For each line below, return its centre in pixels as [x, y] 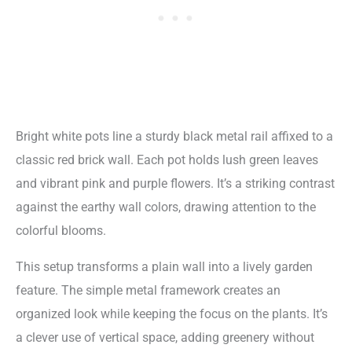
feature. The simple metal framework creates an [148, 290]
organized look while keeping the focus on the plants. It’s [172, 313]
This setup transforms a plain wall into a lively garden [164, 266]
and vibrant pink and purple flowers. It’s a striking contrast [175, 183]
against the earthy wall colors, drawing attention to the [166, 207]
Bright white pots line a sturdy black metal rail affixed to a [174, 136]
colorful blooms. [61, 230]
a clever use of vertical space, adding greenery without [165, 337]
